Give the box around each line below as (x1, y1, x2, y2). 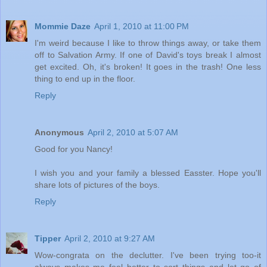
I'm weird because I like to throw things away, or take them (35, 38, 261, 48)
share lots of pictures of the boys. (35, 179, 160, 190)
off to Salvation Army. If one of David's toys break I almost (35, 49, 261, 60)
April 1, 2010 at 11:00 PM (94, 21, 189, 31)
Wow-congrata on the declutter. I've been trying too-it (35, 250, 261, 260)
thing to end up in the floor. (35, 73, 135, 83)
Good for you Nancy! (35, 144, 113, 154)
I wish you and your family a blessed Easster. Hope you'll (35, 167, 261, 178)
